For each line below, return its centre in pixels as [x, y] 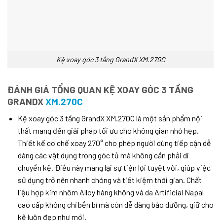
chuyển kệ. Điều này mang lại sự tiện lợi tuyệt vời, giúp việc [114, 168]
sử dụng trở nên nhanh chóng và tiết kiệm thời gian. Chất [110, 180]
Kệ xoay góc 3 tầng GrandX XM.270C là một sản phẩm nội [110, 118]
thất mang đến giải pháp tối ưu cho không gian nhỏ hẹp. [108, 131]
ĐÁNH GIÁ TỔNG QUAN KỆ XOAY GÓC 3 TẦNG [100, 89]
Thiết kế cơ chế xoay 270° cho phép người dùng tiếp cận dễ [114, 143]
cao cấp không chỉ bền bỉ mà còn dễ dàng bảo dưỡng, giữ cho [115, 205]
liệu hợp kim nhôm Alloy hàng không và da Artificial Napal [110, 192]
